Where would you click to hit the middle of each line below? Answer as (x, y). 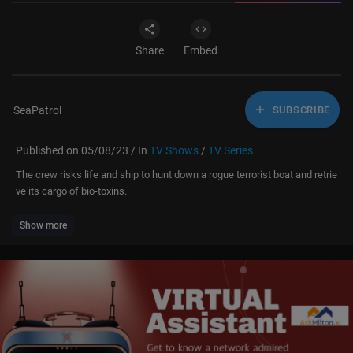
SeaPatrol (37, 110)
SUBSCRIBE (300, 110)
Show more (43, 226)
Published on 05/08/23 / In (83, 151)
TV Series (230, 151)
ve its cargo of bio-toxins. (71, 191)
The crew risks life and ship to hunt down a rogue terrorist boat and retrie (176, 175)
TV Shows (174, 151)
